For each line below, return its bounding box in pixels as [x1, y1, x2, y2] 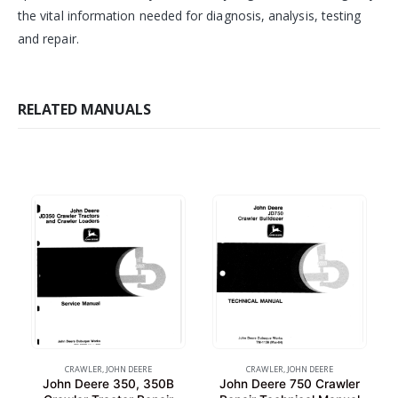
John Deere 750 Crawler [219, 376, 360, 391]
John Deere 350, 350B [43, 376, 174, 391]
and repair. [18, 29, 79, 47]
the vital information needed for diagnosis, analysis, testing [18, 6, 362, 24]
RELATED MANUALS [18, 99, 151, 119]
